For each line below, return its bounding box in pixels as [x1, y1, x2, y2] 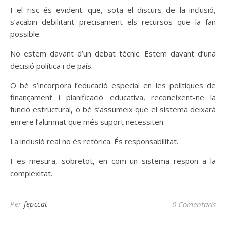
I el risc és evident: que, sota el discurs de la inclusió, [10, 5, 216, 15]
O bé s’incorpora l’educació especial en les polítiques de [10, 80, 216, 90]
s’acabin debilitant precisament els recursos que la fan [10, 17, 216, 27]
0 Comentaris [172, 199, 216, 209]
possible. [10, 29, 41, 39]
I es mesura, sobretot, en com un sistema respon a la [10, 156, 216, 166]
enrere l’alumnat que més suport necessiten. [10, 117, 165, 127]
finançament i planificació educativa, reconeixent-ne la [10, 92, 216, 102]
